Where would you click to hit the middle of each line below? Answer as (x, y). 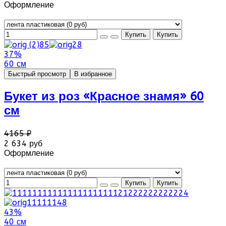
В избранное (93, 74)
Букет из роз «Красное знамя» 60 (104, 96)
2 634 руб (23, 143)
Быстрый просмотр (37, 74)
